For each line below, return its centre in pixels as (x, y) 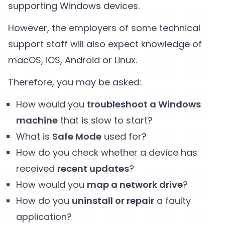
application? (44, 216)
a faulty (173, 200)
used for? (124, 136)
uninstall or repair (113, 200)
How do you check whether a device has (107, 152)
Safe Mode (77, 136)
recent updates (93, 168)
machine (37, 120)
